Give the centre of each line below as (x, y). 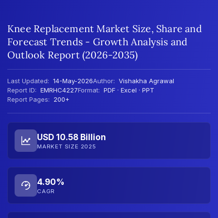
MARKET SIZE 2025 (67, 146)
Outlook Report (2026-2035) (73, 55)
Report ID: (22, 90)
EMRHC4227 (58, 90)
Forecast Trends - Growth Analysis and (98, 42)
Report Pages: (28, 99)
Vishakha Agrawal (146, 81)
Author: (104, 81)
